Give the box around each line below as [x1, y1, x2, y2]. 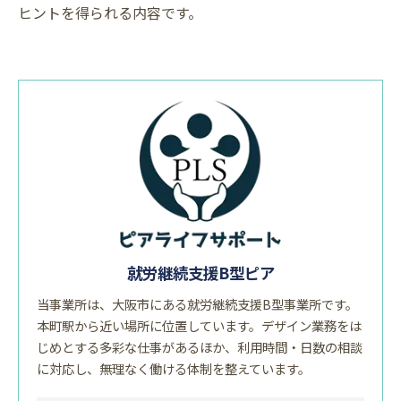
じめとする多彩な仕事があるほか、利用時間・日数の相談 [37, 337, 363, 357]
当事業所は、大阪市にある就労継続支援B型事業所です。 [37, 294, 358, 314]
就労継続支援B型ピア [126, 261, 275, 285]
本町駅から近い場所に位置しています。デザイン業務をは [37, 316, 362, 336]
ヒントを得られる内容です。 [18, 2, 202, 23]
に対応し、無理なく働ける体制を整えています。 [37, 359, 311, 379]
